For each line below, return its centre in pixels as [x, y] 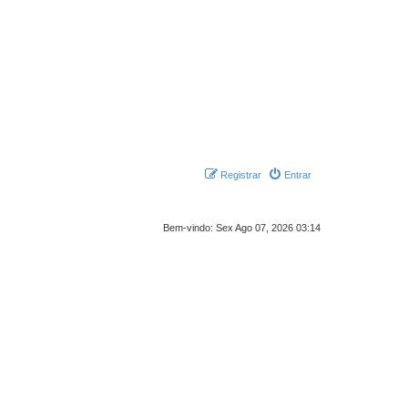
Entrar [298, 175]
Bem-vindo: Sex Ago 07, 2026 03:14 [242, 228]
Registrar [241, 175]
